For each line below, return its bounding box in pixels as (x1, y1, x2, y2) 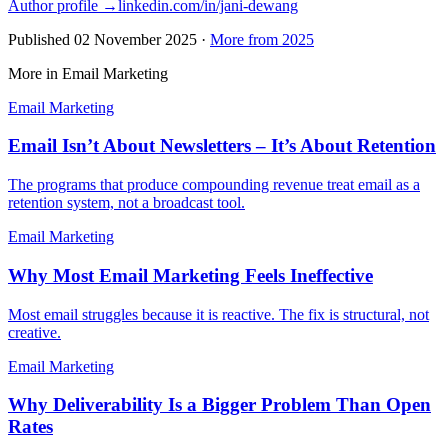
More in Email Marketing (8, 64, 168, 82)
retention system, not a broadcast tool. (8, 194, 245, 212)
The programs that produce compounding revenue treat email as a (8, 176, 420, 194)
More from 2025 (210, 30, 314, 48)
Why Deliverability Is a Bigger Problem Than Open (8, 394, 431, 416)
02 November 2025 (74, 30, 201, 48)
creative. (8, 323, 61, 341)
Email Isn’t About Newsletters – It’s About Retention (8, 135, 436, 157)
